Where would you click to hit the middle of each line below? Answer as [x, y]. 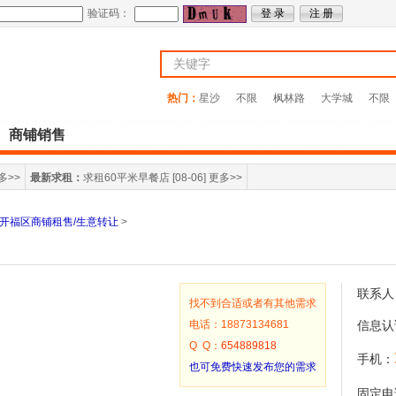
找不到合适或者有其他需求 [253, 303]
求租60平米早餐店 [126, 178]
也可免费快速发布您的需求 [253, 367]
